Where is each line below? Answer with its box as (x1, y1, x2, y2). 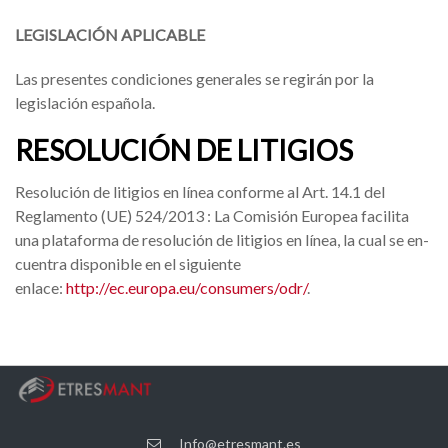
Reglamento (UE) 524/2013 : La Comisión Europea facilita (15, 206, 409, 225)
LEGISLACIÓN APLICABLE (15, 25, 205, 44)
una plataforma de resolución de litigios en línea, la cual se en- (15, 230, 429, 249)
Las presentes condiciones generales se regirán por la (15, 69, 374, 88)
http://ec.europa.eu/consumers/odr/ (66, 278, 307, 297)
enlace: (15, 278, 66, 297)
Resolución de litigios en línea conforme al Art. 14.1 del (15, 182, 385, 201)
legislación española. (15, 93, 155, 112)
